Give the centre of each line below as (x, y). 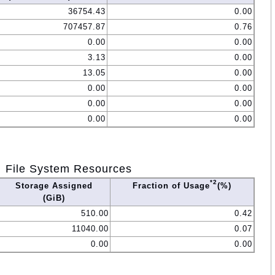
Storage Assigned (54, 185)
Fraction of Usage (171, 185)
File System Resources (68, 168)
